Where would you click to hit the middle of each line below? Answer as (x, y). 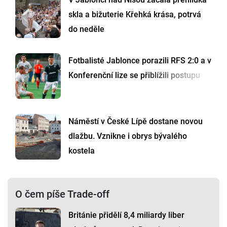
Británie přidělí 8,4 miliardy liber (126, 215)
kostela (82, 151)
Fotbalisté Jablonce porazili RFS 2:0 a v (140, 61)
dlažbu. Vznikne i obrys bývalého (128, 136)
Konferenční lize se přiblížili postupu (134, 75)
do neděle (86, 29)
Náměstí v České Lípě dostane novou (136, 122)
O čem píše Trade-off (62, 194)
